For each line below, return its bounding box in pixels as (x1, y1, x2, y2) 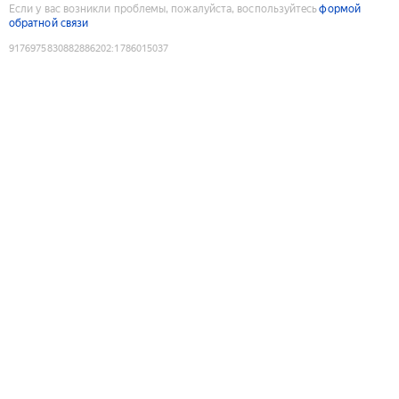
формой (319, 2, 361, 15)
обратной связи (9, 16, 89, 29)
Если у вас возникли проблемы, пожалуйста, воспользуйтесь (9, 2, 318, 15)
